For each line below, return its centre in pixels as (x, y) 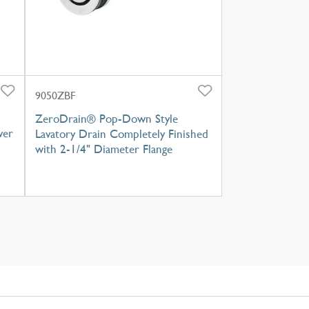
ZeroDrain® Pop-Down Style (106, 119)
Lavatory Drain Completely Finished (121, 134)
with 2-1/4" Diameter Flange (103, 149)
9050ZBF (55, 96)
